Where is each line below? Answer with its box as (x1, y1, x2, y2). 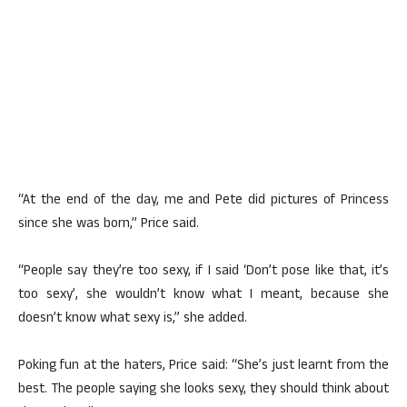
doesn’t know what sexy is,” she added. (18, 308, 247, 331)
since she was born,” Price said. (18, 213, 199, 236)
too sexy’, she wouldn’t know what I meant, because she (18, 284, 389, 307)
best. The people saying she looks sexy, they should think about (18, 379, 389, 402)
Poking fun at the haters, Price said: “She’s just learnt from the (18, 355, 389, 378)
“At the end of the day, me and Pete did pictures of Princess (18, 190, 389, 213)
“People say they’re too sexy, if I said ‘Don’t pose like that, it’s (18, 261, 389, 283)
